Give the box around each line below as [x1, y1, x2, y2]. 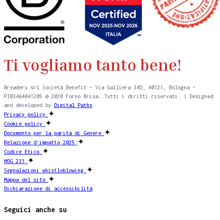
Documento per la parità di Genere [4, 130, 104, 137]
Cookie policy [4, 121, 45, 127]
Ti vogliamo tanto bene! [4, 55, 181, 75]
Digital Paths [54, 102, 92, 109]
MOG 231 [4, 158, 27, 165]
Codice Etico [4, 149, 42, 155]
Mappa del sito [4, 177, 48, 183]
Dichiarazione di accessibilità [4, 186, 92, 192]
